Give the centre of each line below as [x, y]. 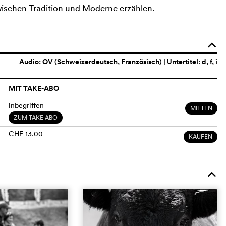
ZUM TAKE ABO [35, 118]
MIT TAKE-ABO [34, 89]
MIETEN [202, 108]
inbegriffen [26, 106]
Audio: [31, 62]
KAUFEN [201, 137]
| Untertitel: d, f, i [190, 62]
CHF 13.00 [25, 134]
